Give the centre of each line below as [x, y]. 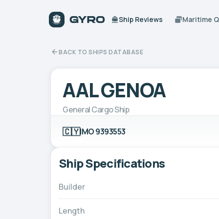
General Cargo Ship [96, 109]
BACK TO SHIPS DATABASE [101, 52]
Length [72, 210]
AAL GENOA [114, 89]
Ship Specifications [112, 163]
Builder [72, 186]
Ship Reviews [141, 19]
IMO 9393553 [103, 131]
